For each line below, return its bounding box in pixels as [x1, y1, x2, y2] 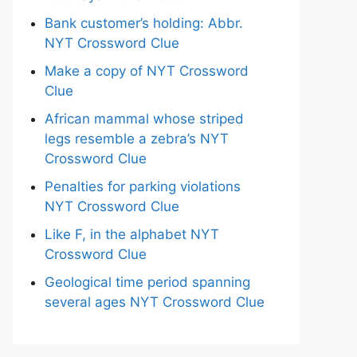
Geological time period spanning [45, 274, 250, 290]
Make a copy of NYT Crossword [45, 63, 249, 79]
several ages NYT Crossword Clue [45, 294, 265, 310]
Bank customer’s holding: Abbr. [45, 15, 243, 31]
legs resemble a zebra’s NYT [45, 131, 229, 147]
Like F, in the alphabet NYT [45, 226, 219, 242]
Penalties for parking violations [45, 178, 241, 194]
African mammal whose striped [45, 111, 244, 127]
